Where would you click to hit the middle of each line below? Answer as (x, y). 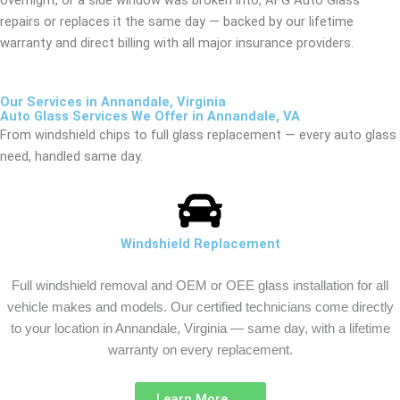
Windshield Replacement (200, 243)
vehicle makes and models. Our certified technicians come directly (200, 308)
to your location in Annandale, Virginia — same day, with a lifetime (200, 329)
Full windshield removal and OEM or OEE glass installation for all (200, 286)
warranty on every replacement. (200, 350)
